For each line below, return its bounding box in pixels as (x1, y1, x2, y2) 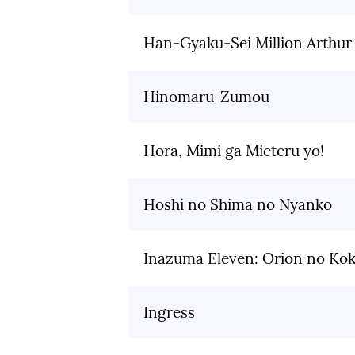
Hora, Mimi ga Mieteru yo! (143, 141, 324, 161)
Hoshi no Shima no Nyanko (143, 195, 332, 215)
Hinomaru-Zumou (143, 87, 269, 107)
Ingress (143, 303, 195, 323)
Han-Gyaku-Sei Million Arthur (143, 33, 352, 53)
